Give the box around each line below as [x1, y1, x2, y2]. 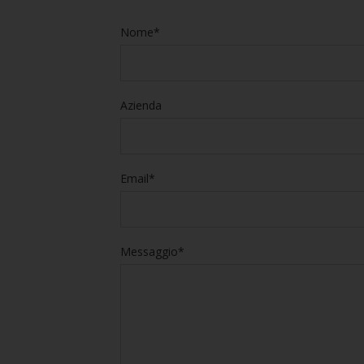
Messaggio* [119, 244, 184, 259]
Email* [119, 171, 155, 186]
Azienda [119, 97, 162, 113]
